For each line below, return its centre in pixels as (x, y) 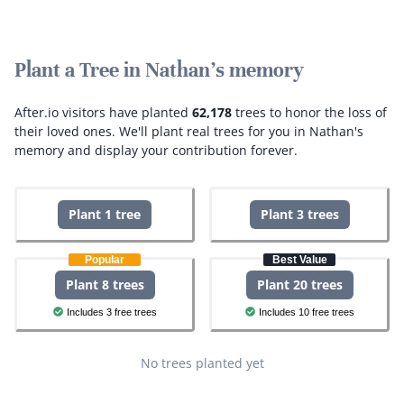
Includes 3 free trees (111, 312)
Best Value (299, 259)
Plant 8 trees (105, 284)
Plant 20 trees (299, 284)
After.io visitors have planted (103, 112)
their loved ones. (65, 131)
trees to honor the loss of (309, 112)
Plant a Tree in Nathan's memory (159, 69)
